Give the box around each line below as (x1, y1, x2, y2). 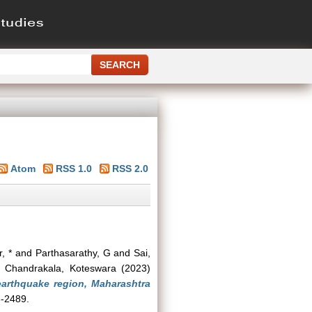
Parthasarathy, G (35, 247, 111, 258)
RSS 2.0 (112, 163, 148, 174)
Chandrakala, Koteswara (5, 263, 116, 274)
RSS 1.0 (56, 163, 92, 174)
